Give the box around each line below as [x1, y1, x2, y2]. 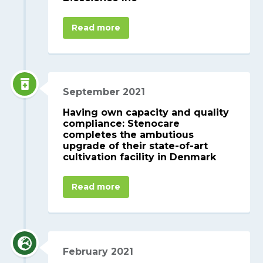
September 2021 [63, 86, 146, 98]
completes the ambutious [63, 129, 194, 141]
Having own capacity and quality [63, 107, 230, 119]
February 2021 [63, 246, 134, 258]
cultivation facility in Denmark [63, 151, 217, 163]
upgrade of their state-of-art [63, 140, 208, 152]
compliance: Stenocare [63, 118, 180, 130]
